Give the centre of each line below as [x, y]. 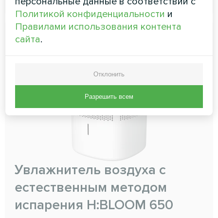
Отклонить [109, 74]
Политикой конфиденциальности [90, 14]
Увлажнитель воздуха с [90, 170]
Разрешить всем [109, 96]
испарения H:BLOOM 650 [94, 205]
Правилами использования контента [99, 27]
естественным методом [91, 187]
